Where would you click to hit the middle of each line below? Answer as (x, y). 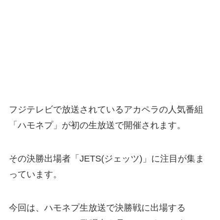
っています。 (35, 174)
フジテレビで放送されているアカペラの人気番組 (106, 109)
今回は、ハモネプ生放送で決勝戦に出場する (97, 207)
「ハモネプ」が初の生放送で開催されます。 (97, 125)
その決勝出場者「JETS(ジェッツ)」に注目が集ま (106, 158)
